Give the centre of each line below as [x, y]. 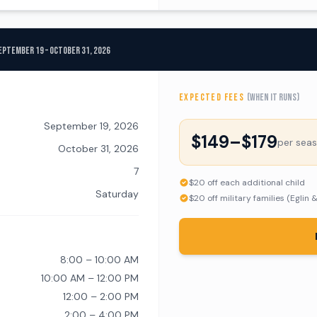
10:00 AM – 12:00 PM [90, 278]
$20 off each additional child [247, 183]
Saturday [117, 194]
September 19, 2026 [91, 126]
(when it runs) [273, 97]
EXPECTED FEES [213, 97]
